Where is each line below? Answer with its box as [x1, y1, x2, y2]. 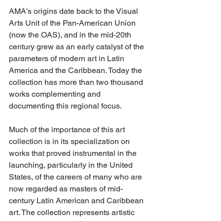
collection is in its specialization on [9, 136, 132, 146]
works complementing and [9, 89, 103, 99]
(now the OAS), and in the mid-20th [9, 30, 133, 39]
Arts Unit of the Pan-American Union [9, 18, 138, 28]
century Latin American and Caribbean [9, 195, 146, 205]
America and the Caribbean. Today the [9, 65, 144, 75]
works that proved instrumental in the [9, 148, 139, 158]
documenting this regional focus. [9, 101, 122, 110]
